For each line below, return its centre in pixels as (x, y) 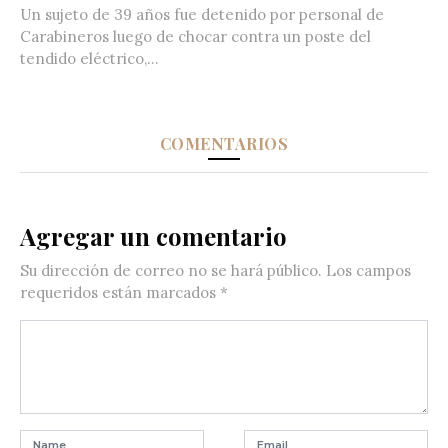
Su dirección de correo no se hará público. (171, 270)
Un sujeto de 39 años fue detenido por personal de (202, 14)
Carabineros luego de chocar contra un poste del (195, 36)
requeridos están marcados (120, 292)
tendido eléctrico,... (89, 58)
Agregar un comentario (153, 235)
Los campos (366, 270)
